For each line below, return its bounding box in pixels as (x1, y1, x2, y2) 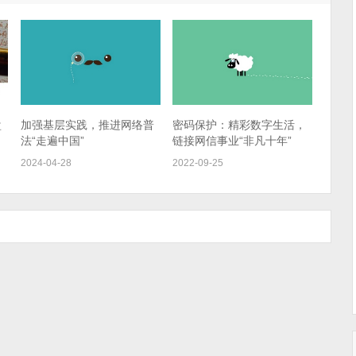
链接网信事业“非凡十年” (172, 133, 292, 147)
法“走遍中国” (20, 133, 84, 147)
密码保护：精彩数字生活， (172, 118, 307, 131)
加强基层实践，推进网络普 (20, 118, 154, 131)
